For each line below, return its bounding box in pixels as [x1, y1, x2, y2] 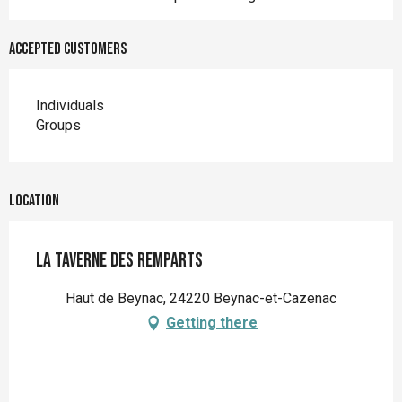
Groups [36, 117, 81, 135]
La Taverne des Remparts [36, 249, 203, 274]
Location [9, 191, 59, 211]
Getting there [166, 314, 258, 332]
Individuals [36, 97, 104, 115]
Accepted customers [9, 39, 127, 59]
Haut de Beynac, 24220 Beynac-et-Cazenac [66, 290, 336, 308]
